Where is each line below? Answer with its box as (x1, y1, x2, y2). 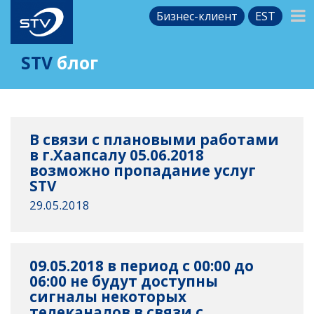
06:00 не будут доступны (29, 271, 219, 292)
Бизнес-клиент (156, 8, 238, 24)
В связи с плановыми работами (29, 129, 280, 149)
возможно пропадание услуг (29, 160, 257, 180)
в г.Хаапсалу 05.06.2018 (29, 144, 205, 165)
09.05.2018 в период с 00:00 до (29, 256, 254, 276)
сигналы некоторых (29, 287, 187, 307)
